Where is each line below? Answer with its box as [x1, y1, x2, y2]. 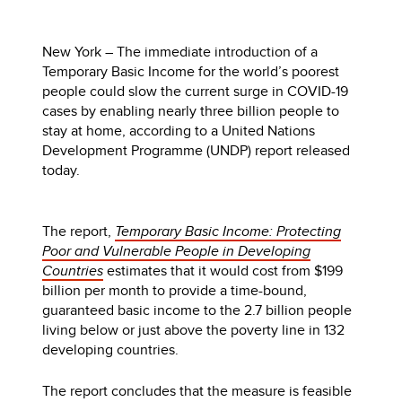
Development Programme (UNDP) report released [42, 140, 351, 161]
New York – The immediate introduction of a [42, 41, 319, 62]
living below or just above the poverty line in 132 [42, 319, 345, 340]
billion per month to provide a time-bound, [42, 280, 308, 301]
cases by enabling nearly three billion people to [42, 100, 340, 121]
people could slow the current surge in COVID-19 [42, 81, 349, 101]
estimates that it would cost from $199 [107, 260, 344, 281]
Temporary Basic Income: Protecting [115, 221, 342, 241]
